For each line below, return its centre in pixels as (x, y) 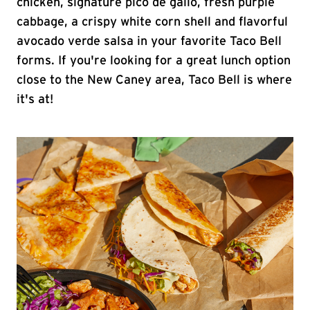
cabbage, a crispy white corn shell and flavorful (152, 22)
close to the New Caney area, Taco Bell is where (154, 80)
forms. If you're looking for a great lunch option (154, 61)
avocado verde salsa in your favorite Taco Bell (149, 42)
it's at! (35, 100)
